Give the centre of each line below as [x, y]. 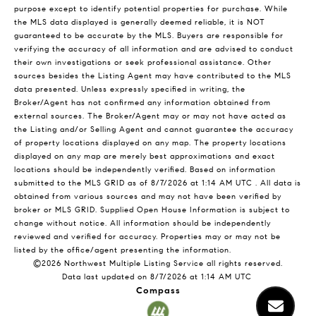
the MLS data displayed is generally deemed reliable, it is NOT [140, 23]
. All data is [277, 183]
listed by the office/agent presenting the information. [123, 250]
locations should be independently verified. [102, 170]
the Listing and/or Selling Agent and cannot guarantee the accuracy [154, 130]
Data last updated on [106, 277]
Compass [158, 291]
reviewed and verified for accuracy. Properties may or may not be [147, 237]
